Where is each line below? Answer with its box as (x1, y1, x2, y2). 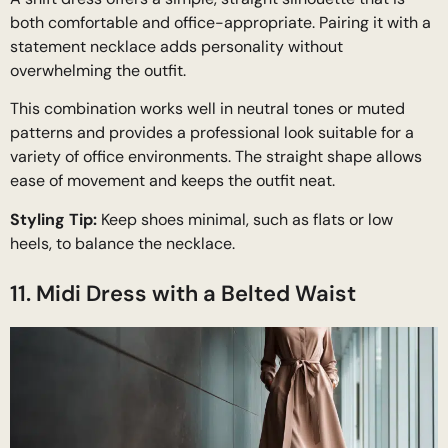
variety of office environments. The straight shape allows (10, 146, 422, 168)
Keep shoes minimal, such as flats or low (97, 208, 393, 230)
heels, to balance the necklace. (10, 232, 235, 254)
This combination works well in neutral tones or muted (10, 98, 405, 120)
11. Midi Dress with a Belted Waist (10, 278, 356, 308)
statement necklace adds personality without (10, 36, 343, 58)
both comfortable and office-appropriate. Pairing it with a (10, 12, 431, 34)
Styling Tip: (10, 208, 97, 230)
